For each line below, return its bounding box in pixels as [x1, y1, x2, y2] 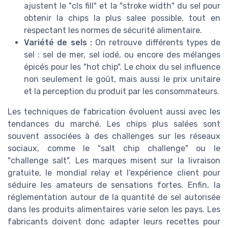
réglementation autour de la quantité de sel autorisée [8, 192, 220, 203]
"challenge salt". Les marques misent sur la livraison [8, 156, 220, 166]
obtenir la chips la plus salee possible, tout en [24, 13, 220, 23]
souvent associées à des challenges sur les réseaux [8, 131, 220, 141]
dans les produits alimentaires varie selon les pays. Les [8, 205, 220, 215]
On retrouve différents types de [92, 38, 220, 48]
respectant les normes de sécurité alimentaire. [24, 25, 202, 36]
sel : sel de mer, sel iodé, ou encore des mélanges [24, 50, 220, 60]
